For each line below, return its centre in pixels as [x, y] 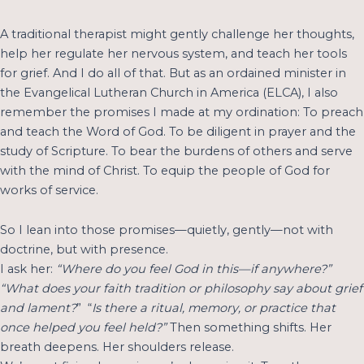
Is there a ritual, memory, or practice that [214, 308]
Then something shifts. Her [251, 328]
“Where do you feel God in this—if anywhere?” [194, 269]
